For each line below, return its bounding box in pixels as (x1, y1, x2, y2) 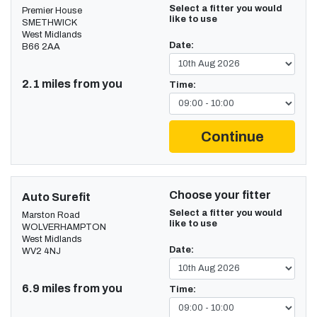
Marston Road (22, 209, 80, 220)
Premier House (22, 5, 82, 16)
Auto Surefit (22, 190, 91, 203)
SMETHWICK (22, 17, 77, 28)
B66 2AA (22, 41, 60, 52)
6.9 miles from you (22, 282, 122, 294)
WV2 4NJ (22, 246, 61, 256)
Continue (200, 128, 264, 144)
